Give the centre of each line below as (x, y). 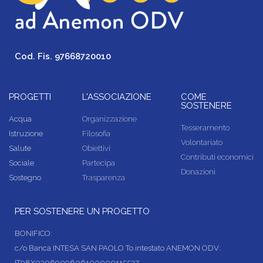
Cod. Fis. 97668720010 (63, 56)
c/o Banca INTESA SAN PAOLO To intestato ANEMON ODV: (118, 248)
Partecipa (99, 163)
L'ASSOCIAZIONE (117, 97)
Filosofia (97, 134)
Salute (20, 148)
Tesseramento (205, 128)
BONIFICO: (33, 233)
